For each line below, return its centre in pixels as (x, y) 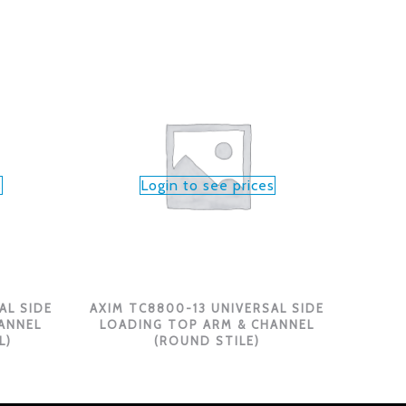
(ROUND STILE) (207, 341)
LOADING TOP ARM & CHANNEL (207, 325)
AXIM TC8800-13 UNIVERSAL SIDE (207, 309)
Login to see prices (207, 185)
